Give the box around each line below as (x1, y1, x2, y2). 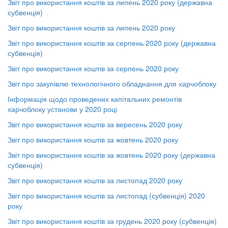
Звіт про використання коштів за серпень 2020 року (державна (8, 38, 216, 48)
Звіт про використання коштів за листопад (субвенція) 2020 (8, 190, 205, 201)
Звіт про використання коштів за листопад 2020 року (8, 175, 182, 185)
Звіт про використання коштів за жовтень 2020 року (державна (8, 150, 215, 160)
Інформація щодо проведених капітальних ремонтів (8, 94, 182, 104)
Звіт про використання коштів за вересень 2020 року (8, 119, 182, 129)
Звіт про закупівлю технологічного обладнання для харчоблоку (8, 78, 216, 89)
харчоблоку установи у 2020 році (8, 104, 117, 114)
